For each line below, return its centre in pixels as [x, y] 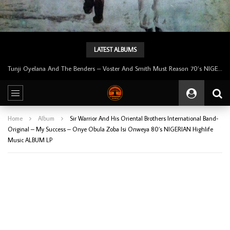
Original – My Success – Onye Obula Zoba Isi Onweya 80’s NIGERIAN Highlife [110, 129]
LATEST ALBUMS [115, 49]
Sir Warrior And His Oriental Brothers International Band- [144, 118]
